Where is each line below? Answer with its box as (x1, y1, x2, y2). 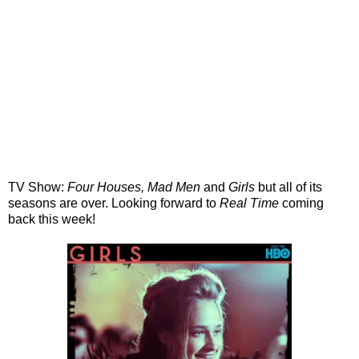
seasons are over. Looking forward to (8, 196, 220, 210)
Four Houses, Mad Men (67, 179, 200, 194)
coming (279, 196, 324, 210)
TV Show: (8, 179, 67, 194)
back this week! (8, 212, 95, 226)
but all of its (258, 179, 322, 194)
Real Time (220, 196, 279, 210)
